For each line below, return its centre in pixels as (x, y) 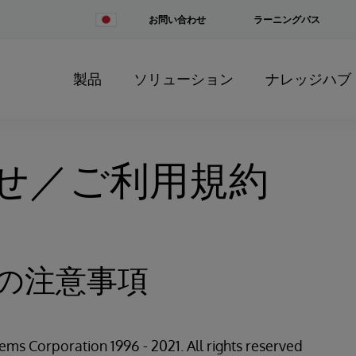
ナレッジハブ (308, 79)
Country (112, 30)
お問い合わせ (177, 19)
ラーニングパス (287, 19)
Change (112, 18)
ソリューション (184, 79)
